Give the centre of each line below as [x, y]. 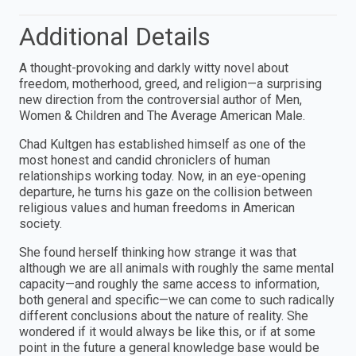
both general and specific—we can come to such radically [177, 300]
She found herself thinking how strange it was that [158, 252]
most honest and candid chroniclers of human [145, 160]
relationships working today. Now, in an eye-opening [163, 176]
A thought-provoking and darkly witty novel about [154, 68]
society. [41, 223]
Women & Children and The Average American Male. [162, 115]
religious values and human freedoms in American [157, 207]
